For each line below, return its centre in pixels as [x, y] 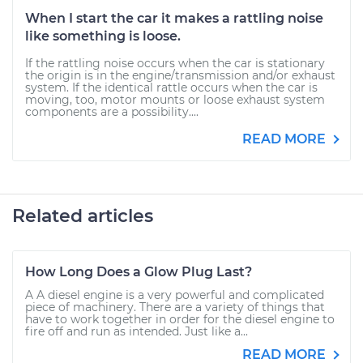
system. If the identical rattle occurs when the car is [171, 88]
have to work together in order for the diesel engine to [180, 319]
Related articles [83, 216]
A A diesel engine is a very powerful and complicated [175, 295]
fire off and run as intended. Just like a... [137, 331]
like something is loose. [103, 36]
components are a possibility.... [112, 112]
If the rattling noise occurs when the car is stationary [175, 63]
